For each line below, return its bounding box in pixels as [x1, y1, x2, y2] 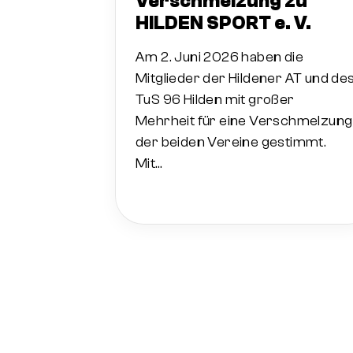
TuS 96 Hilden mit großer [136, 91, 295, 109]
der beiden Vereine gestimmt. [136, 134, 327, 151]
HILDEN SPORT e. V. [136, 13, 311, 35]
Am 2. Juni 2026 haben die [136, 49, 303, 66]
